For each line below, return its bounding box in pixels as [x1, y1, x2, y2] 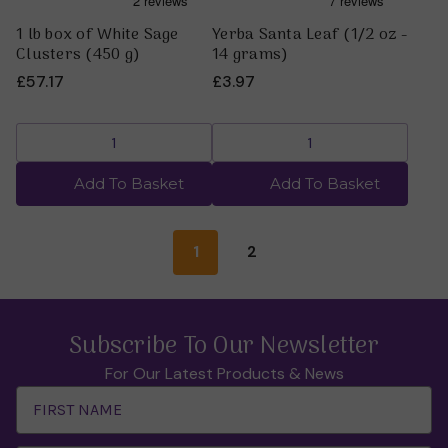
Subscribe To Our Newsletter [69, 326, 379, 366]
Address [16, 410, 78, 432]
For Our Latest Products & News [104, 362, 344, 384]
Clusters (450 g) [16, 41, 140, 68]
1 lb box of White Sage [16, 21, 179, 48]
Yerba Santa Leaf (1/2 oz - [212, 21, 408, 48]
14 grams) [212, 41, 289, 68]
